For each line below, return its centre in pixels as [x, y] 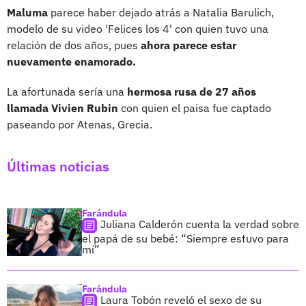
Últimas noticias [58, 166]
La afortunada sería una [66, 91]
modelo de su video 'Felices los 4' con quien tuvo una [138, 28]
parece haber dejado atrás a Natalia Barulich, [161, 12]
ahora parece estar [189, 45]
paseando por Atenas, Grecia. [80, 124]
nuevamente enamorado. [71, 61]
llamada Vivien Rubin [62, 108]
